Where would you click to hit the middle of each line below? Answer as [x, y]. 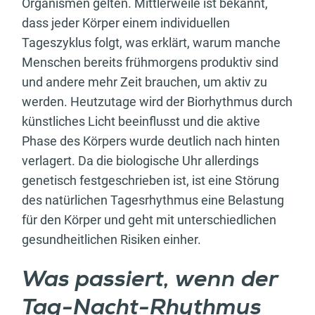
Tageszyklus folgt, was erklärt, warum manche [151, 43]
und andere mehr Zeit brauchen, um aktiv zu [144, 82]
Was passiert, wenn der [150, 281]
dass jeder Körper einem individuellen [126, 23]
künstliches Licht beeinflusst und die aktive [141, 122]
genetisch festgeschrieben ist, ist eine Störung [150, 181]
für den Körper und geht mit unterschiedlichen [149, 220]
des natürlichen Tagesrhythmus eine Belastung [153, 200]
